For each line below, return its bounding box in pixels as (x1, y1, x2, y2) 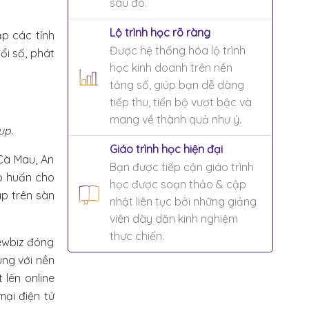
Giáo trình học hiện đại (109, 141, 223, 156)
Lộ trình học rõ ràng (109, 25, 210, 39)
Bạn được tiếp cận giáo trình (109, 159, 254, 174)
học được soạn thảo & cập (109, 177, 246, 191)
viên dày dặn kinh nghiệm (109, 211, 238, 226)
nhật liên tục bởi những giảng (109, 194, 257, 208)
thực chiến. (109, 228, 164, 243)
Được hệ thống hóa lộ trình (109, 43, 246, 57)
